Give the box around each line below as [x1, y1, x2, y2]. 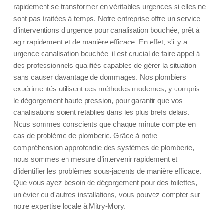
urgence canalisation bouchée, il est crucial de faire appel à [13, 49, 200, 58]
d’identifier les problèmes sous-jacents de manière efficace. [13, 167, 201, 175]
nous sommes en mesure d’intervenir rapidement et [13, 155, 177, 163]
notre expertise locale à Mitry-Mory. [13, 202, 126, 210]
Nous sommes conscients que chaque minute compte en [13, 120, 196, 128]
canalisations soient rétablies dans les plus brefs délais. [13, 108, 189, 116]
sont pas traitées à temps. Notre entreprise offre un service [13, 14, 200, 22]
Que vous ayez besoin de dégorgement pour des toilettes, [13, 178, 197, 187]
